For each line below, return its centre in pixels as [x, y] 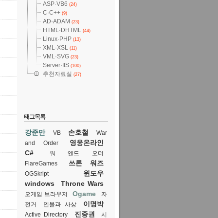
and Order [42, 143]
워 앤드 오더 [77, 153]
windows [40, 183]
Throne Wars [82, 183]
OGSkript [37, 174]
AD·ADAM [56, 21]
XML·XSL [55, 48]
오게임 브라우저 [46, 194]
